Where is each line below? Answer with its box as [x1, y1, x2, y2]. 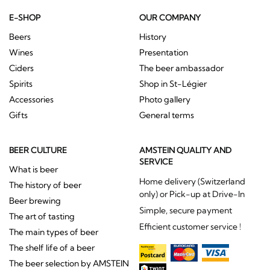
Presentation [139, 47, 188, 58]
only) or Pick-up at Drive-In [139, 189, 245, 200]
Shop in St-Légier [139, 78, 207, 90]
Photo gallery [139, 94, 190, 105]
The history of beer [9, 180, 81, 191]
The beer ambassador [139, 63, 224, 74]
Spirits [9, 78, 33, 90]
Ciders [9, 63, 34, 74]
